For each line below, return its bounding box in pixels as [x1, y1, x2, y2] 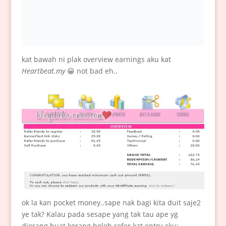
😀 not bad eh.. [65, 66, 118, 76]
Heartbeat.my [21, 66, 65, 76]
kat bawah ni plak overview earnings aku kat [21, 54, 171, 65]
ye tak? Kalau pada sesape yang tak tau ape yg [21, 209, 178, 219]
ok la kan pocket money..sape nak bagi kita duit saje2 [21, 197, 201, 207]
